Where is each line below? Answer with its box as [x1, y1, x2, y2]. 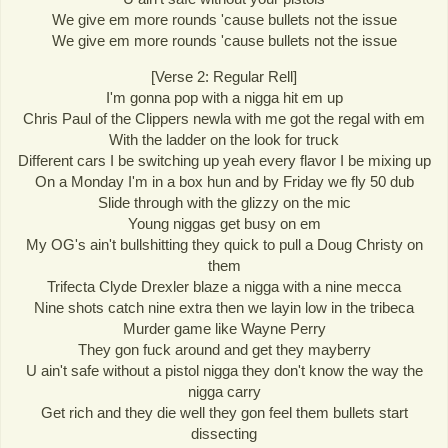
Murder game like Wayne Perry [122, 320, 326, 338]
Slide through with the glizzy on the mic [97, 194, 351, 212]
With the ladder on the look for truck [109, 131, 339, 149]
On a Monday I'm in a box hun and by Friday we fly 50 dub [34, 173, 414, 191]
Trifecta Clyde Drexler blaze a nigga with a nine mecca [47, 278, 401, 296]
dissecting [191, 425, 257, 443]
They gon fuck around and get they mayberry [77, 341, 371, 359]
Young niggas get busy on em [127, 215, 321, 233]
